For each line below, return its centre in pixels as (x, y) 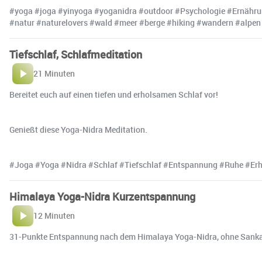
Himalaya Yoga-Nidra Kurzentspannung (102, 197)
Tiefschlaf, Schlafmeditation (76, 55)
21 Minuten (54, 74)
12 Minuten (54, 216)
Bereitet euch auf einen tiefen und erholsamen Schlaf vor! (114, 95)
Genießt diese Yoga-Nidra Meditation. (78, 130)
